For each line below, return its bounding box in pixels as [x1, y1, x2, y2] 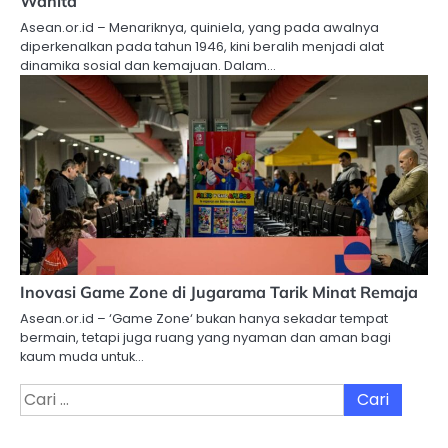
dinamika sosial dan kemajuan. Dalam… [20, 55, 276, 75]
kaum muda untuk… [20, 346, 144, 366]
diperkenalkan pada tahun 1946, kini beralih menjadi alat [20, 36, 384, 56]
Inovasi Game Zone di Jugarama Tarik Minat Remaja [20, 281, 418, 302]
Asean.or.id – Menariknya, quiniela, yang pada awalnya [20, 17, 379, 37]
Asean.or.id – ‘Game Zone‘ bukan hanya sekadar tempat [20, 308, 388, 328]
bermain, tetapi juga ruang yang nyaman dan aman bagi [20, 327, 391, 347]
